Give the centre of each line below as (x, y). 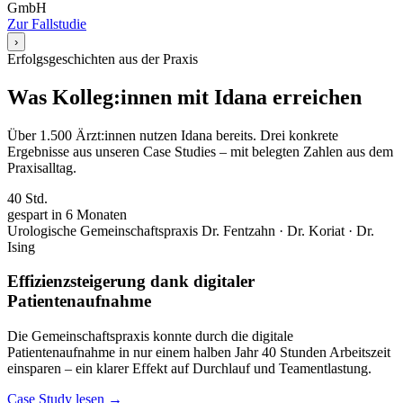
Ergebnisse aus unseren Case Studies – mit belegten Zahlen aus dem (200, 151)
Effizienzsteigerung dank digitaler (131, 282)
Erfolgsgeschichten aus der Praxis (103, 58)
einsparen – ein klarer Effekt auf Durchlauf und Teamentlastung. (189, 368)
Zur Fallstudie (47, 23)
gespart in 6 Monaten (67, 214)
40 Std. (27, 198)
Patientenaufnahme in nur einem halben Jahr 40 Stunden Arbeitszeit (199, 352)
